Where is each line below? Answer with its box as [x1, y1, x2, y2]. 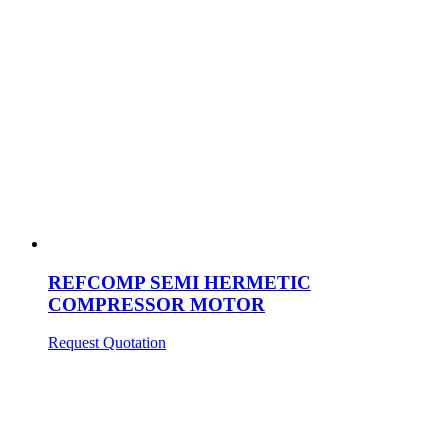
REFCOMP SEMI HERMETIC [48, 271, 311, 293]
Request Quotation [48, 334, 166, 352]
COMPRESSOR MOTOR [48, 293, 265, 315]
